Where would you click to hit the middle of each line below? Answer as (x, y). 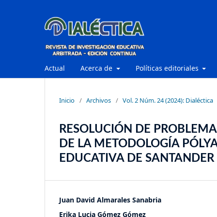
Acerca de (97, 68)
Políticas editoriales (168, 68)
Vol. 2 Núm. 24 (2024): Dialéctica (168, 100)
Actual (55, 68)
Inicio (67, 100)
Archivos (99, 100)
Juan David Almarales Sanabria (110, 200)
